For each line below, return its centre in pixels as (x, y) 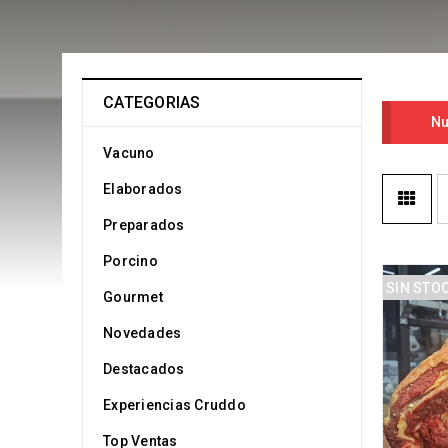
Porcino (130, 261)
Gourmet (133, 297)
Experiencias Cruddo (174, 405)
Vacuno (129, 153)
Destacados (144, 369)
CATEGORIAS (152, 102)
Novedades (142, 333)
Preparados (144, 225)
